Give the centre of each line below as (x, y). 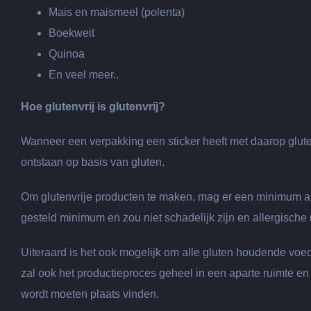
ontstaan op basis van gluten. (93, 162)
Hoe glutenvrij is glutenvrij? (93, 107)
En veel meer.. (84, 75)
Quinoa (67, 54)
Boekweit (72, 33)
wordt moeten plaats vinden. (90, 294)
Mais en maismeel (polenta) (117, 12)
